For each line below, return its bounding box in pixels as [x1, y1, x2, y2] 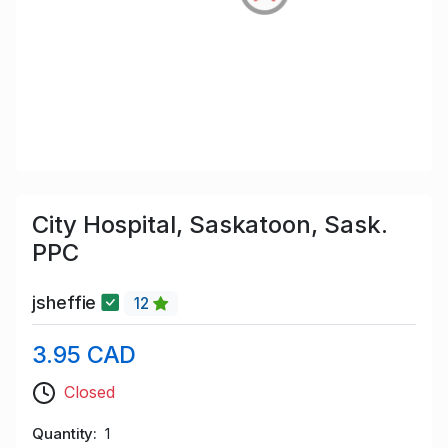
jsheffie [32, 292, 102, 314]
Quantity [32, 424, 94, 444]
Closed [64, 382, 115, 403]
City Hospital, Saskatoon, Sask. [32, 209, 388, 239]
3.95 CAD [32, 340, 137, 370]
